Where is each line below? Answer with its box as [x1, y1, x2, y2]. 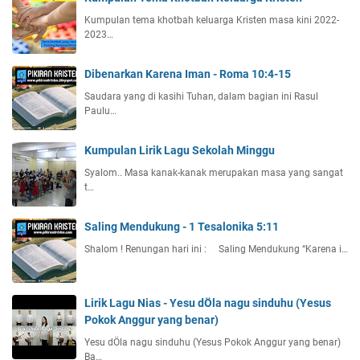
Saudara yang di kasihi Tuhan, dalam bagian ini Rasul [84, 91, 318, 103]
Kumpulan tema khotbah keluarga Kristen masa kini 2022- [84, 14, 339, 27]
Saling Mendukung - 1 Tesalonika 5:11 [84, 220, 279, 234]
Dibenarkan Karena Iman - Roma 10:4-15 [84, 67, 291, 81]
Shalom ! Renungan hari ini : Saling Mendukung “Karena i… [84, 243, 348, 256]
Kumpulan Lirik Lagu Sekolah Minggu [84, 144, 275, 157]
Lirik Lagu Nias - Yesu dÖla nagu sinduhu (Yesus [84, 297, 331, 310]
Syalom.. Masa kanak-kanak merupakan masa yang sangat [84, 167, 343, 179]
